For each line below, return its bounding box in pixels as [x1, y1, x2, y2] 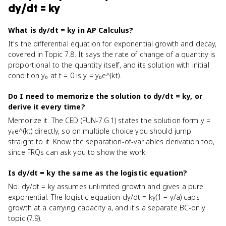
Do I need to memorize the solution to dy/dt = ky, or [8, 91, 202, 101]
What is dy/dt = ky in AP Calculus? [8, 25, 134, 35]
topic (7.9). [8, 213, 42, 223]
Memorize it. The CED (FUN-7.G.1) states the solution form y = [8, 116, 211, 125]
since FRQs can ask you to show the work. [8, 147, 147, 157]
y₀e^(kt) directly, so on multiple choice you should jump [8, 126, 192, 136]
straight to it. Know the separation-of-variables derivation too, [8, 137, 215, 146]
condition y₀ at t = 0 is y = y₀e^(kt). [8, 71, 121, 80]
